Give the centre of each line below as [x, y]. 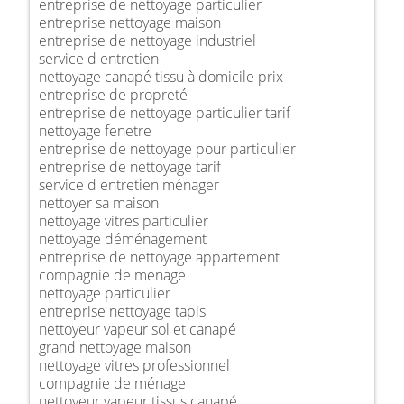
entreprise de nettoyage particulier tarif [165, 112]
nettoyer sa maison [99, 202]
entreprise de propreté [113, 94]
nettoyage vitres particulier [124, 220]
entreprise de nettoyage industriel [147, 40]
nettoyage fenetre [95, 130]
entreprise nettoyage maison [130, 22]
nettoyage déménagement [123, 239]
